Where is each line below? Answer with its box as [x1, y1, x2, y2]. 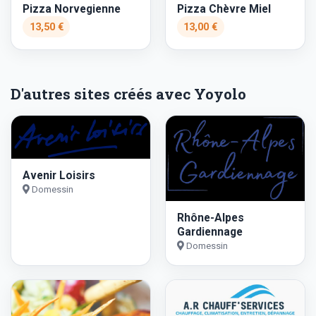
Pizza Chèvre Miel [176, 1, 271, 16]
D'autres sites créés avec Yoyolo [11, 84, 246, 104]
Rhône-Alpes [176, 211, 244, 225]
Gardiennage [176, 225, 243, 239]
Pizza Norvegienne [23, 1, 121, 16]
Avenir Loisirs [23, 169, 95, 183]
